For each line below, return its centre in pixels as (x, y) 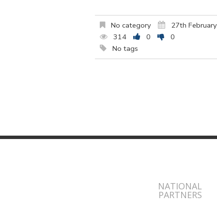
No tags (124, 48)
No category (130, 25)
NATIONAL (180, 186)
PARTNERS (180, 195)
